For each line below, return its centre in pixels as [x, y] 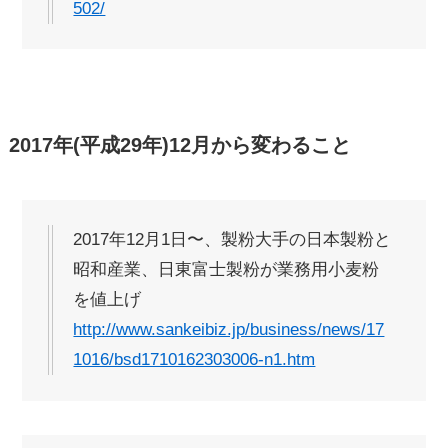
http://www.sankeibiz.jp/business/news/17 [229, 330]
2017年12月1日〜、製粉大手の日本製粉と [232, 240]
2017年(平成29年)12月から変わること [179, 144]
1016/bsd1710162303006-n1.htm [194, 360]
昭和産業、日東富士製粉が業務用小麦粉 [226, 270]
